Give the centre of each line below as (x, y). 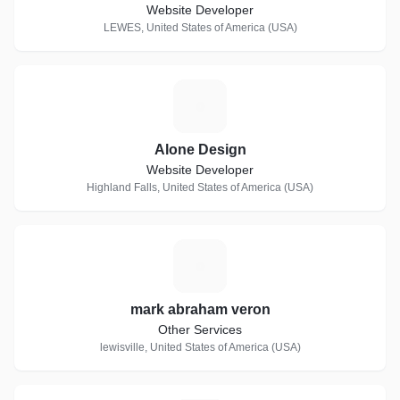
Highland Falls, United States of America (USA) (200, 187)
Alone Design (200, 150)
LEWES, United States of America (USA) (200, 28)
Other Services (200, 329)
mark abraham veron (200, 309)
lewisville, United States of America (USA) (200, 347)
